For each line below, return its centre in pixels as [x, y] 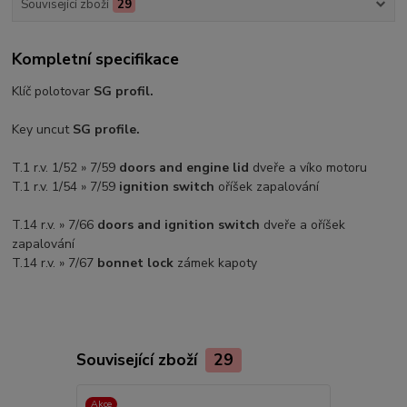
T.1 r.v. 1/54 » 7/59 [66, 187]
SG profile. [107, 130]
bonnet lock [136, 263]
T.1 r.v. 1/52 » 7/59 [66, 168]
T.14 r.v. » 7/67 [55, 263]
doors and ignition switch [179, 225]
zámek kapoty [216, 263]
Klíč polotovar [53, 92]
